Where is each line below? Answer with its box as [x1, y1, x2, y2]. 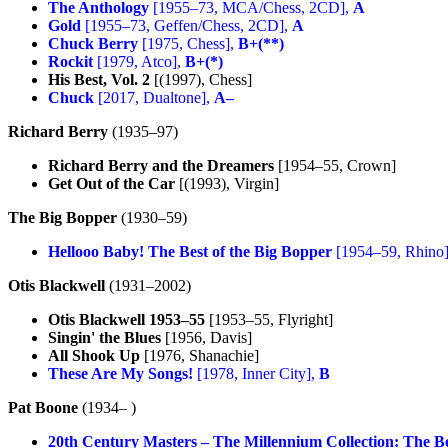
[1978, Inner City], [193, 364, 319, 382]
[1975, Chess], [138, 34, 238, 52]
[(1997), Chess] [150, 70, 252, 88]
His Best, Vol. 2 [48, 70, 150, 88]
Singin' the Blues [48, 328, 161, 346]
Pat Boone [8, 398, 78, 416]
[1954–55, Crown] [274, 156, 396, 174]
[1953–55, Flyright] [205, 310, 333, 328]
